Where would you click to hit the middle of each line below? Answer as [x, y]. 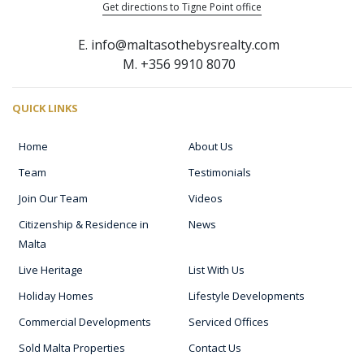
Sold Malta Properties [72, 347]
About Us [211, 146]
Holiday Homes [56, 295]
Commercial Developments [85, 321]
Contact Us [215, 347]
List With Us [217, 269]
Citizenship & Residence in [84, 224]
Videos [206, 198]
